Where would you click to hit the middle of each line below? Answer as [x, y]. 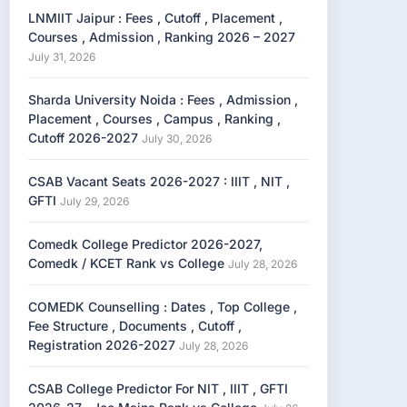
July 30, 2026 [177, 139]
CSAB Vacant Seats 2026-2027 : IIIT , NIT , [159, 181]
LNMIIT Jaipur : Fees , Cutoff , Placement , [155, 18]
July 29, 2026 [94, 201]
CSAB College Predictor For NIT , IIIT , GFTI [158, 388]
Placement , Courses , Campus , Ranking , [154, 119]
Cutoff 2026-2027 [83, 138]
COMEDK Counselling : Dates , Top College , [163, 307]
